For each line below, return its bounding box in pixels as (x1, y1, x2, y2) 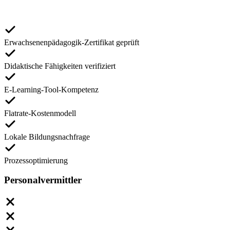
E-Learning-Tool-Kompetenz (4, 85, 99, 94)
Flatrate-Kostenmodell (4, 108, 76, 118)
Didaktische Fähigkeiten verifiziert (4, 61, 116, 70)
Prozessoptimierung (4, 156, 68, 165)
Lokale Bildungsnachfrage (4, 132, 90, 141)
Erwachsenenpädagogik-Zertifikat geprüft (4, 37, 139, 47)
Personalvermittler (4, 175, 82, 186)
